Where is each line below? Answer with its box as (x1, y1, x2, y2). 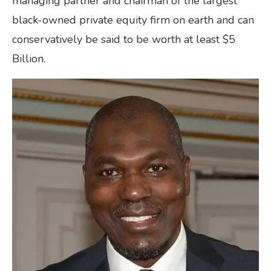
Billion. (12, 51, 45, 66)
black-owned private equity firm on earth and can (12, 12, 254, 27)
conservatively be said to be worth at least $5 (12, 31, 235, 47)
